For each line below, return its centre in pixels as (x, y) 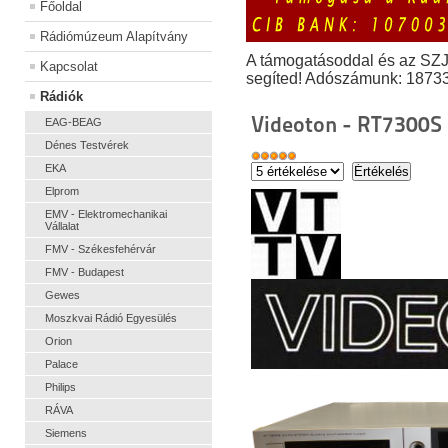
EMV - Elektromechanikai (106, 214)
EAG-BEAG (73, 122)
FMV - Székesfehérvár (100, 249)
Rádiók (61, 97)
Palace (61, 364)
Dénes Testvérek (87, 145)
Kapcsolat (69, 67)
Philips (60, 387)
